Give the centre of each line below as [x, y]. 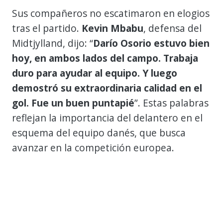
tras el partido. [47, 28]
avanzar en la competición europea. [93, 147]
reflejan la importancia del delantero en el [107, 117]
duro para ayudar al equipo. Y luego [95, 73]
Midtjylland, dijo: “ [53, 43]
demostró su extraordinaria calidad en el [107, 88]
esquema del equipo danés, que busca [99, 132]
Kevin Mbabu [112, 28]
